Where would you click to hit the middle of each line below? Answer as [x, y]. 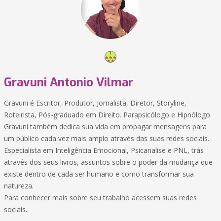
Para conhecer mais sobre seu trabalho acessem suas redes [100, 198]
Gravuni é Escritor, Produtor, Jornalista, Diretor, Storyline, [95, 103]
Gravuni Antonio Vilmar [69, 82]
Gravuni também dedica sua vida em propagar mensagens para [105, 127]
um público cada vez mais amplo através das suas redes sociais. [107, 138]
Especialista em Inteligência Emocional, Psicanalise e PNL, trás [104, 150]
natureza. [19, 186]
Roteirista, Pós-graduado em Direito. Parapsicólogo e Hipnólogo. [108, 115]
